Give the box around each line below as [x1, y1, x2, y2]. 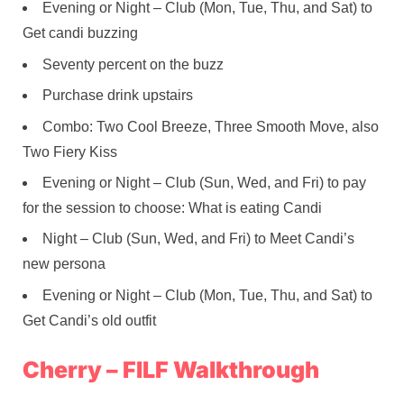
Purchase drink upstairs [42, 87, 193, 104]
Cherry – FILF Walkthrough [23, 355, 319, 383]
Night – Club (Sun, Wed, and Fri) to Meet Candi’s [42, 231, 354, 247]
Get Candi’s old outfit [23, 312, 156, 328]
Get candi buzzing [23, 25, 138, 41]
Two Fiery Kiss [23, 143, 117, 160]
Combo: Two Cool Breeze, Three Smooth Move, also [42, 118, 379, 134]
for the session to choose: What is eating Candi [23, 199, 322, 216]
